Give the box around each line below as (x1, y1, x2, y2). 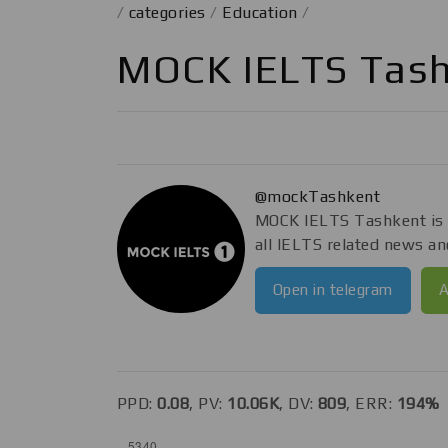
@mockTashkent (255, 186, 381, 206)
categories (128, 3, 206, 23)
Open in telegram (273, 280, 393, 298)
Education (222, 3, 298, 23)
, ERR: (346, 393, 397, 413)
